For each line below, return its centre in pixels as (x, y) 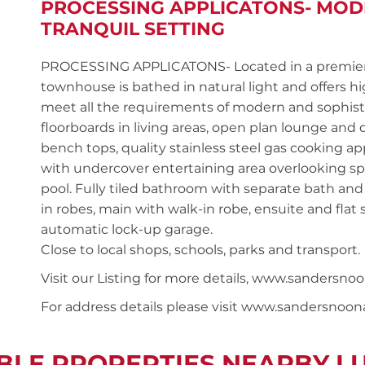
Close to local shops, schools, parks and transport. (200, 250)
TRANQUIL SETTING (133, 29)
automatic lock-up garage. (127, 229)
